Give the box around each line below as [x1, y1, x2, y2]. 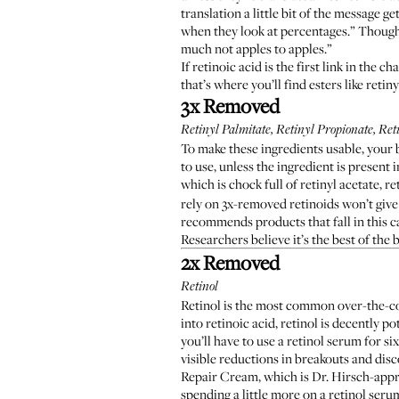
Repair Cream [181, 367, 258, 385]
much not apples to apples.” [181, 39, 332, 57]
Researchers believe [181, 230, 290, 248]
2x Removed [181, 249, 280, 275]
